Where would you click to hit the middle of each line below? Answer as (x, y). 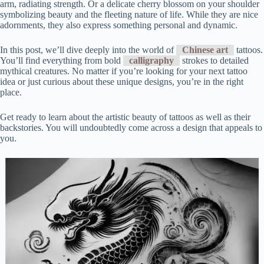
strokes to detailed (214, 60)
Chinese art (205, 50)
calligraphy (151, 60)
